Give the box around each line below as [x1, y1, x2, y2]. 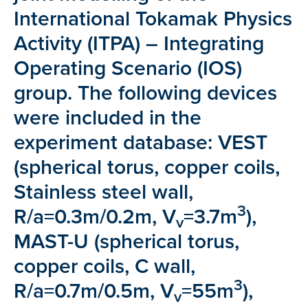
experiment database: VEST [14, 127, 267, 158]
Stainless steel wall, [14, 177, 193, 208]
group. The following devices [14, 78, 277, 109]
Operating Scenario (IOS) [14, 53, 242, 84]
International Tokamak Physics [14, 3, 292, 34]
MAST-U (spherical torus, [14, 226, 239, 257]
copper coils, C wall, [14, 251, 195, 282]
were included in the [14, 102, 201, 133]
